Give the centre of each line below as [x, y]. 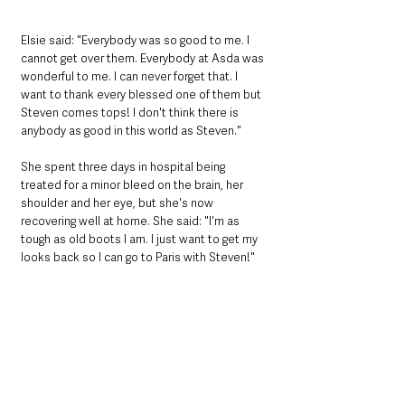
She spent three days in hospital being [124, 166]
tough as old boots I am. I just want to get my [141, 239]
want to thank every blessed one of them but [142, 94]
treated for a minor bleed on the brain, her [133, 184]
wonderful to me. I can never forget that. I [131, 76]
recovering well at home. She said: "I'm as [132, 221]
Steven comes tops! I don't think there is [131, 112]
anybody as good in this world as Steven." [131, 130]
